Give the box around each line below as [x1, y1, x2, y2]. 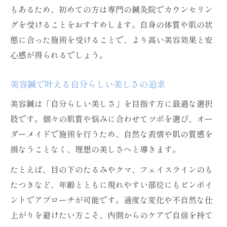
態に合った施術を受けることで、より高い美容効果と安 [10, 33, 213, 46]
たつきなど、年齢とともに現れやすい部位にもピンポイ [10, 178, 213, 191]
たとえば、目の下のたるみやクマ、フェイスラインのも [10, 163, 213, 175]
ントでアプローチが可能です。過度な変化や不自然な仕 [10, 194, 213, 206]
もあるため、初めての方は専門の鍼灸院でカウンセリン [10, 3, 213, 15]
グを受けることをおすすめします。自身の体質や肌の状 [10, 18, 213, 30]
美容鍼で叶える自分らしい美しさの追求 [10, 78, 165, 90]
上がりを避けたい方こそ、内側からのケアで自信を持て [10, 209, 213, 221]
